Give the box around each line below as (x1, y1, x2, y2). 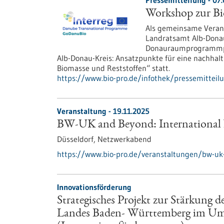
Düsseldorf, (57, 134, 97, 144)
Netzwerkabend (97, 134, 151, 144)
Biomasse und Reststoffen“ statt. (57, 63, 170, 73)
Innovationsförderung (57, 182, 131, 192)
